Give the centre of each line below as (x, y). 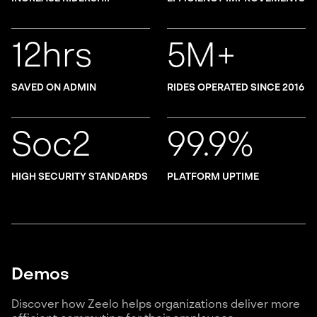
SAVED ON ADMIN (54, 88)
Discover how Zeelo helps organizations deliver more (156, 305)
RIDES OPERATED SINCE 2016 (236, 88)
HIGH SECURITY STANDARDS (80, 177)
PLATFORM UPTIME (213, 177)
